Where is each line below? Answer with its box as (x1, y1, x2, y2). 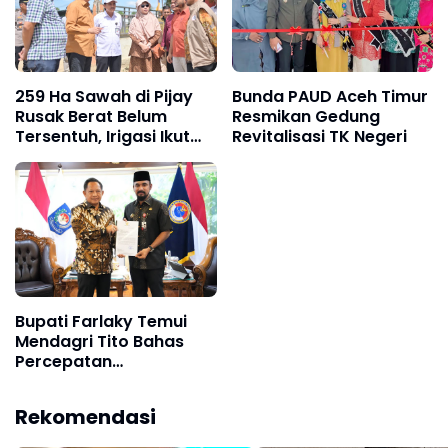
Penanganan (15, 369, 119, 393)
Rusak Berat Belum (15, 105, 167, 129)
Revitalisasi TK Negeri (231, 125, 407, 149)
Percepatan (15, 349, 112, 373)
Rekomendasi (15, 402, 156, 431)
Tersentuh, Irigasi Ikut (15, 125, 190, 149)
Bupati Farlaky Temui (15, 309, 187, 333)
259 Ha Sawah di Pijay (15, 85, 193, 109)
